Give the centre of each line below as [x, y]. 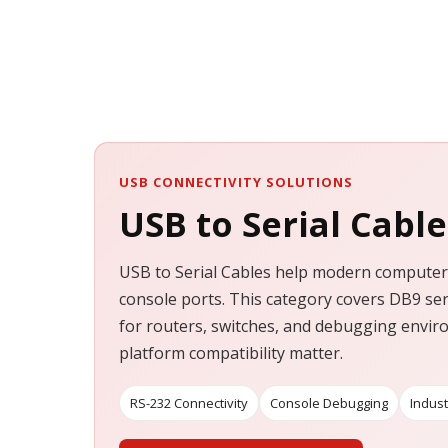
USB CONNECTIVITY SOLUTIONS [236, 182]
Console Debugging [329, 403]
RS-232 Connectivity [189, 403]
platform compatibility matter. [231, 353]
